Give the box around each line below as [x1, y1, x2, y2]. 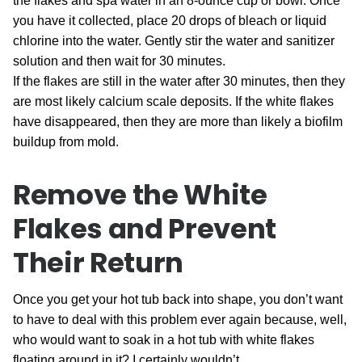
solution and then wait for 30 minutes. [13, 54, 225, 68]
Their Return [13, 243, 183, 282]
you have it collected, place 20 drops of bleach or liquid [13, 14, 326, 27]
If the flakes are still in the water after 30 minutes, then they [13, 74, 345, 88]
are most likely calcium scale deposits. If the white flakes [13, 95, 334, 108]
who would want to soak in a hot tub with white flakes [13, 333, 314, 347]
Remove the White [13, 175, 267, 214]
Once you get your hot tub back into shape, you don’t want [13, 293, 343, 306]
